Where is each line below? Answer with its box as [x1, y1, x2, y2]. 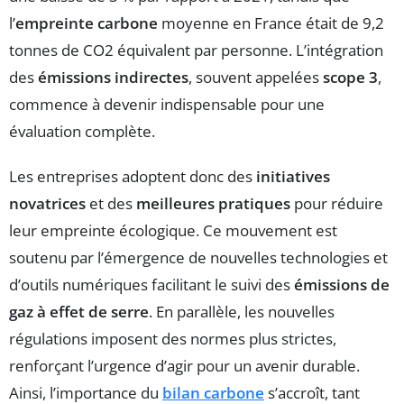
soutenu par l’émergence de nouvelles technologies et [9, 247, 388, 269]
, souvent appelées [188, 67, 323, 88]
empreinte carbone [15, 13, 158, 34]
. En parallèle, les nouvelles [149, 301, 335, 323]
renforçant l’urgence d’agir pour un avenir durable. [9, 355, 360, 377]
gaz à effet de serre [9, 301, 149, 323]
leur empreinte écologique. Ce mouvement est [9, 220, 337, 242]
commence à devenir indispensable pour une [9, 94, 325, 115]
